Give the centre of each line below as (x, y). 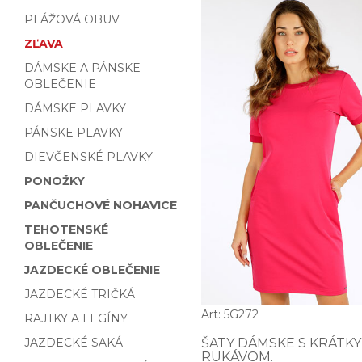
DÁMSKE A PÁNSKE (82, 68)
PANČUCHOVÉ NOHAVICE (101, 205)
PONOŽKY (55, 181)
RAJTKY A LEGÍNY (76, 318)
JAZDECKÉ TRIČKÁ (80, 294)
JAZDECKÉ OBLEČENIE (92, 270)
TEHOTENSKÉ (66, 229)
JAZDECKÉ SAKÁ (74, 343)
